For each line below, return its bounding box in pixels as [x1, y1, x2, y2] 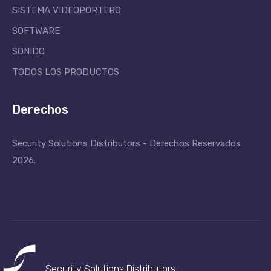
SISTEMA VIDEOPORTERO [12, 5, 121, 16]
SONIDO [12, 46, 45, 57]
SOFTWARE [12, 25, 60, 36]
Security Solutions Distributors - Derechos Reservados [12, 138, 241, 149]
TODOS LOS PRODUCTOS [12, 67, 119, 77]
